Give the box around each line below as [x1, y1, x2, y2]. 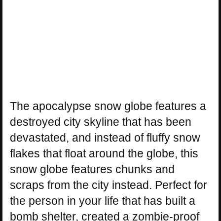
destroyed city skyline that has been [10, 115, 191, 128]
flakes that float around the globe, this [10, 147, 198, 160]
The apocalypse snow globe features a [10, 99, 206, 112]
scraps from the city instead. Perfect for [10, 178, 207, 191]
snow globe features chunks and [10, 162, 175, 176]
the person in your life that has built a [10, 194, 195, 207]
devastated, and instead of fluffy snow [10, 131, 200, 144]
